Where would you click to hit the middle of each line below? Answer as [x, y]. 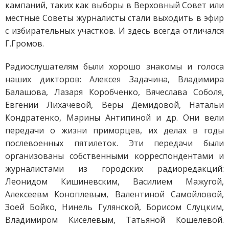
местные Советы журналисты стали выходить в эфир [114, 18]
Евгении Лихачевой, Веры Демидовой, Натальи [114, 105]
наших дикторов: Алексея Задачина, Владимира [114, 79]
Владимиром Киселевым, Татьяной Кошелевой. [114, 220]
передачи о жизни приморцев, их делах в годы [114, 130]
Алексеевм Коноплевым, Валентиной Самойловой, [114, 194]
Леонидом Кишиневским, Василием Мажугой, [114, 181]
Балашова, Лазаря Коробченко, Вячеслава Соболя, [114, 92]
